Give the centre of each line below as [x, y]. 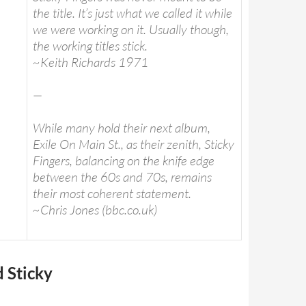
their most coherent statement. [112, 193]
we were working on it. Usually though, [131, 29]
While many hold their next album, [122, 128]
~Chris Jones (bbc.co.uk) [95, 210]
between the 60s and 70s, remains [122, 177]
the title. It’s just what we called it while [133, 13]
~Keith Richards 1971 [91, 62]
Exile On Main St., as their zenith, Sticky [134, 144]
